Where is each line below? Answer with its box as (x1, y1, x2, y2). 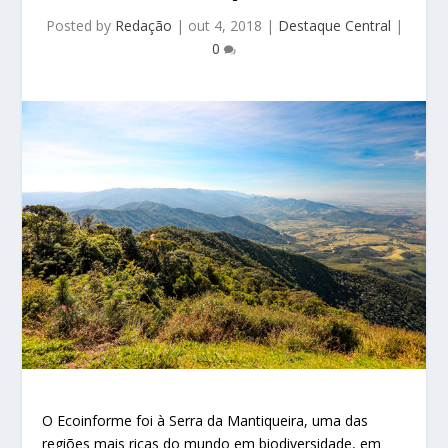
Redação (114, 15, 172, 35)
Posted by (45, 15, 115, 35)
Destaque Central (277, 15, 391, 35)
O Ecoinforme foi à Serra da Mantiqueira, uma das (42, 411, 369, 431)
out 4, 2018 (187, 15, 262, 35)
